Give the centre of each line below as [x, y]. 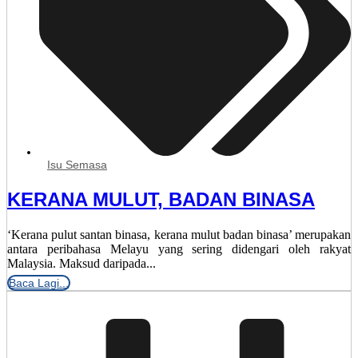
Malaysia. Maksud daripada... [82, 263]
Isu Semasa [77, 164]
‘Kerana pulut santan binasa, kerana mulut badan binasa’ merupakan [179, 234]
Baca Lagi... [39, 282]
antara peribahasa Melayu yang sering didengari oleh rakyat [179, 249]
